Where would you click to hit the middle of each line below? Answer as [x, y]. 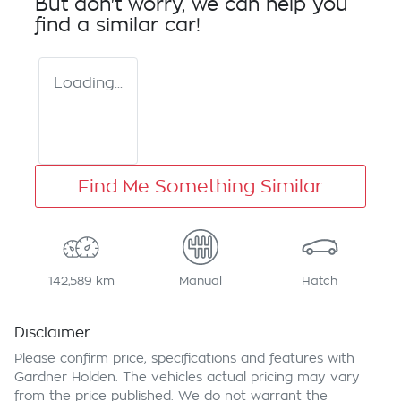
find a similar [100, 26]
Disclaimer [52, 333]
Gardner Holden [65, 377]
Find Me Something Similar [200, 187]
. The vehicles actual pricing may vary [238, 377]
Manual [200, 281]
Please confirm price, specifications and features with [184, 358]
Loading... [88, 84]
